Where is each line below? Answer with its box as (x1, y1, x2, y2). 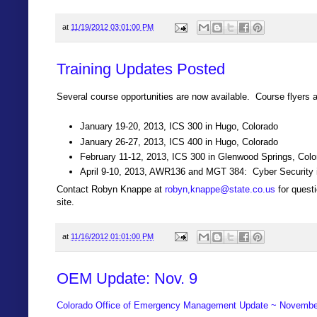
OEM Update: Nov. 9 (57, 270, 197, 288)
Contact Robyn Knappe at (57, 183, 165, 195)
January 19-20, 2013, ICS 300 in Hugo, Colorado (80, 121, 278, 132)
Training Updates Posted (57, 60, 225, 79)
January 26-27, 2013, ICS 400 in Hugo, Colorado (80, 136, 278, 147)
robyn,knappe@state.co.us (165, 183, 275, 195)
